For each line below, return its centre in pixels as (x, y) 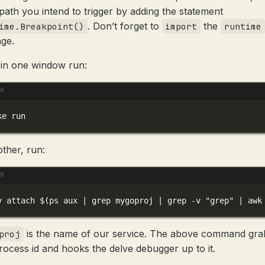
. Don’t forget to (125, 26)
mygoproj (135, 200)
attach (21, 200)
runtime (243, 26)
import (181, 26)
